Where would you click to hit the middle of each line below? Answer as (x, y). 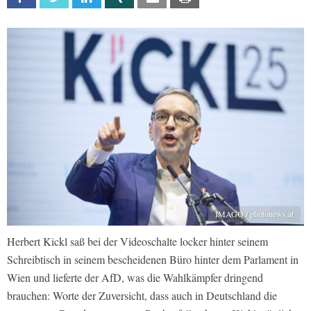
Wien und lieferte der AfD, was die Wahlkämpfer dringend (135, 278)
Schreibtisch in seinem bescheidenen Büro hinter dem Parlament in (153, 260)
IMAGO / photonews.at (254, 214)
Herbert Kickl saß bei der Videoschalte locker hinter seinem (137, 242)
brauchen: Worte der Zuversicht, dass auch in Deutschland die (142, 296)
